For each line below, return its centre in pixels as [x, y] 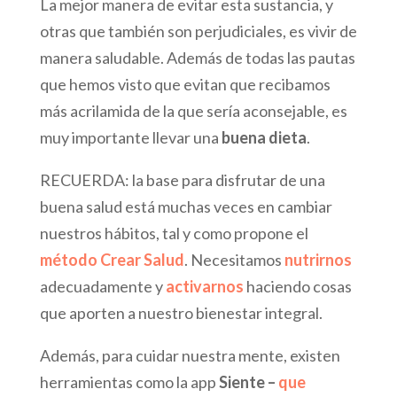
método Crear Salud [112, 259]
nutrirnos [318, 259]
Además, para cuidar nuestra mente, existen [190, 355]
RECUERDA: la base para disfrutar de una [182, 179]
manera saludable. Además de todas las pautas [197, 57]
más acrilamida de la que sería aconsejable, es [193, 110]
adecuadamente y [101, 286]
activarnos [204, 286]
